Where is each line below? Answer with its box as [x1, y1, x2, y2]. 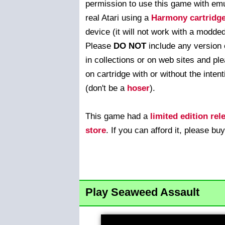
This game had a [85, 111, 150, 121]
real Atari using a [85, 13, 151, 23]
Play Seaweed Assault [85, 185, 199, 198]
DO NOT [114, 41, 146, 51]
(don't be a [85, 83, 127, 93]
